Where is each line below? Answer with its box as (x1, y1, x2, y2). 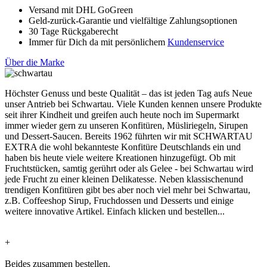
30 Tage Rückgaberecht (29, 26, 118, 37)
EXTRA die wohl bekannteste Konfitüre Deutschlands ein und (5, 142, 241, 153)
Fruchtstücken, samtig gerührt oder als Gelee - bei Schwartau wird (5, 163, 253, 174)
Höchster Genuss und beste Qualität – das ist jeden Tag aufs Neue (5, 88, 252, 99)
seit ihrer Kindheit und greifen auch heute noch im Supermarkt (5, 110, 239, 120)
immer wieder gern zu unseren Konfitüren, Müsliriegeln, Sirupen (5, 120, 248, 131)
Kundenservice (167, 37, 224, 48)
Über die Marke (5, 57, 64, 68)
